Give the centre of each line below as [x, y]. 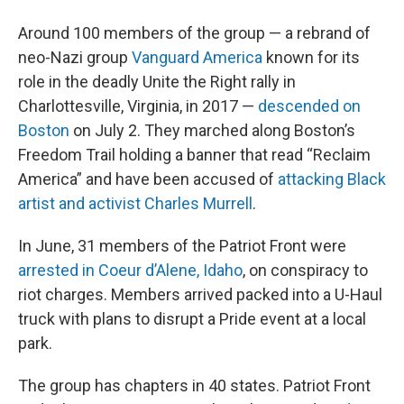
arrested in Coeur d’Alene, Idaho [130, 270]
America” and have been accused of [148, 179]
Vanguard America [197, 57]
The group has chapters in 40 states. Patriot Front [194, 386]
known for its [311, 57]
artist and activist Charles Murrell [135, 203]
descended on [309, 106]
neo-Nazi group [75, 57]
